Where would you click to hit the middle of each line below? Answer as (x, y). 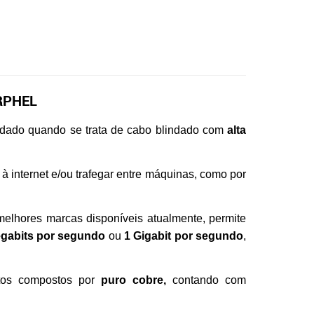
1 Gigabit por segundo (182, 236)
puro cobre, (136, 280)
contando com (209, 280)
